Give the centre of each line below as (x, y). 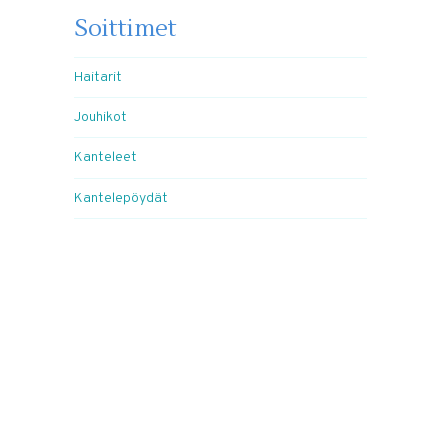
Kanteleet (106, 158)
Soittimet (126, 28)
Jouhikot (101, 118)
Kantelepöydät (121, 198)
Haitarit (98, 78)
